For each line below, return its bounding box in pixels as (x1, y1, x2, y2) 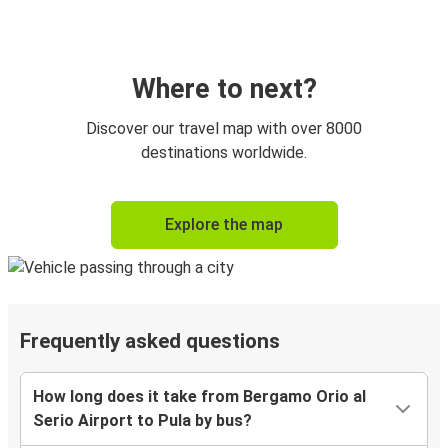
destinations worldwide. (141, 143, 307, 163)
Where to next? (131, 73, 317, 106)
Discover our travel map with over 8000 (86, 119, 362, 139)
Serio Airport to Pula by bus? (33, 411, 252, 431)
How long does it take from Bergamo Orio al (33, 387, 366, 407)
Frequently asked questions (20, 329, 280, 354)
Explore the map (165, 215, 283, 235)
